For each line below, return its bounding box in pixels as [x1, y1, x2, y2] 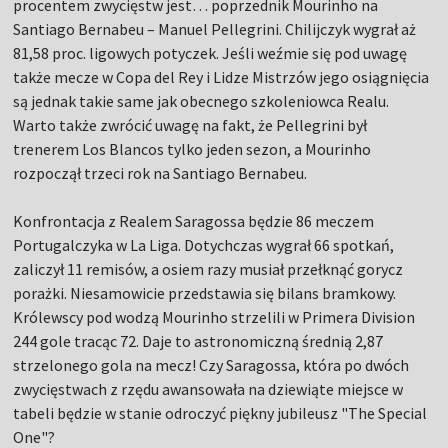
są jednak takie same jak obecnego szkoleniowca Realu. [13, 91, 390, 112]
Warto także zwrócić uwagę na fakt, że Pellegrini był [13, 115, 368, 136]
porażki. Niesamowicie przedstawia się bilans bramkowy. [13, 283, 397, 304]
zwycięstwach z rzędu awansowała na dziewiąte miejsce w [13, 379, 404, 400]
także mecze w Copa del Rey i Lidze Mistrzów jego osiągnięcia [13, 67, 430, 88]
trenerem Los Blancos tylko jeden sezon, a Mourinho [13, 139, 372, 160]
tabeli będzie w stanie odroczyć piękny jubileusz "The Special [13, 403, 428, 424]
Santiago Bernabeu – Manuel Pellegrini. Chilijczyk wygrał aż [13, 19, 417, 40]
